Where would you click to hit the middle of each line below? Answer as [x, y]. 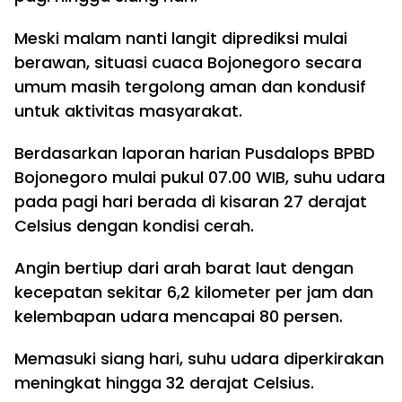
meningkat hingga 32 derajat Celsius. [164, 383]
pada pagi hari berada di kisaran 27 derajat [191, 201]
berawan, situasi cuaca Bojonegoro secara [188, 62]
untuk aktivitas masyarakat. [128, 111]
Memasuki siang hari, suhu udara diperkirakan [199, 358]
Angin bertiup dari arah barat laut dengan [184, 268]
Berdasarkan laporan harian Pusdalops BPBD [195, 153]
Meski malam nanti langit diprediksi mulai [181, 38]
